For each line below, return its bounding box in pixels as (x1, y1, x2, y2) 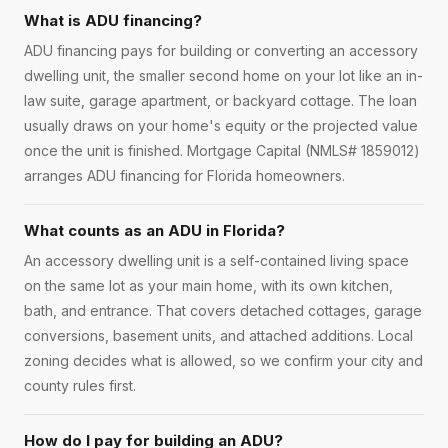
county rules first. (24, 377, 136, 395)
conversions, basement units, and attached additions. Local (24, 327, 413, 345)
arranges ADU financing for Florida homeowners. (24, 167, 345, 185)
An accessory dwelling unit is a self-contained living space (24, 252, 409, 270)
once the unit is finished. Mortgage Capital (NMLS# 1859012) (24, 142, 420, 160)
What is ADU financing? (24, 11, 202, 31)
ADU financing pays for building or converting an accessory (24, 42, 418, 60)
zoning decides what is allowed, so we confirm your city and (24, 352, 423, 370)
